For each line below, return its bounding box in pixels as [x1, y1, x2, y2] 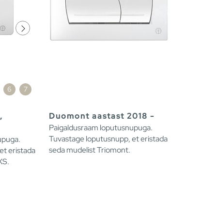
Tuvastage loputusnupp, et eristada [49, 134, 168, 144]
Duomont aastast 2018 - [49, 111, 155, 122]
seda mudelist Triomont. [49, 145, 130, 155]
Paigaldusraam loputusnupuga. [49, 123, 153, 133]
